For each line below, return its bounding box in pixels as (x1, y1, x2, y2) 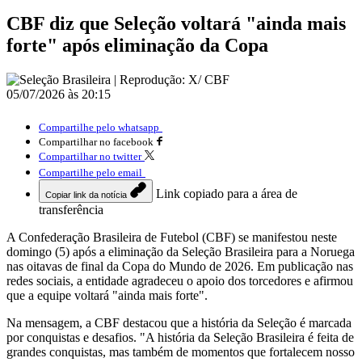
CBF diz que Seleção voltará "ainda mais (6, 12, 346, 34)
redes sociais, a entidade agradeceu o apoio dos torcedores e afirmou (6, 273, 353, 288)
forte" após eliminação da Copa (6, 34, 268, 56)
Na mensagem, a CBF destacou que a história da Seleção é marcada (6, 315, 351, 330)
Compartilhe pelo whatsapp (39, 120, 159, 133)
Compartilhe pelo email (39, 166, 142, 179)
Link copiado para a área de (156, 186, 297, 200)
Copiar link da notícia (45, 189, 127, 200)
